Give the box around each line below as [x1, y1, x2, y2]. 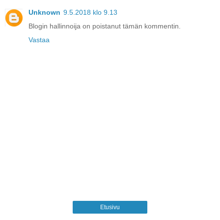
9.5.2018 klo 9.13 [63, 8, 117, 17]
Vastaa [28, 36, 50, 44]
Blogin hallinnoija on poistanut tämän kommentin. [28, 22, 181, 30]
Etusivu [100, 203, 120, 211]
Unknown [28, 8, 60, 17]
